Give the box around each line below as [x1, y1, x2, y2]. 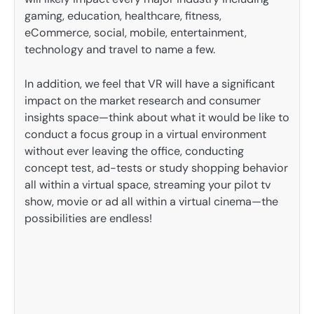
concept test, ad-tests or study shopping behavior [25, 160, 288, 175]
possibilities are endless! [25, 210, 152, 226]
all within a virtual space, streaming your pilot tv [25, 177, 271, 192]
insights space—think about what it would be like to [25, 109, 289, 125]
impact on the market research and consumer [25, 93, 261, 108]
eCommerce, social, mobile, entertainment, [25, 25, 247, 41]
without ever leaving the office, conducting [25, 143, 244, 158]
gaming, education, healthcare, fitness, [25, 8, 221, 24]
